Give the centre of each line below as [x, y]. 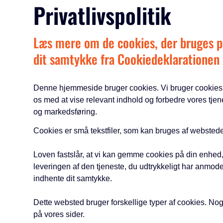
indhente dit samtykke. [73, 178]
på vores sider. [59, 214]
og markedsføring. [65, 112]
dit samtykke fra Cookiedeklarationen [127, 59]
